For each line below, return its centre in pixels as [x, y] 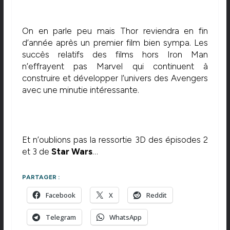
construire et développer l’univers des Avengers [115, 78]
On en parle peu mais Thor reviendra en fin [115, 31]
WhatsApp [125, 217]
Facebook [60, 195]
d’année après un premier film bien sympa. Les [115, 42]
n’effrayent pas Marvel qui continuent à [115, 66]
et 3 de [36, 151]
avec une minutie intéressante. [80, 90]
